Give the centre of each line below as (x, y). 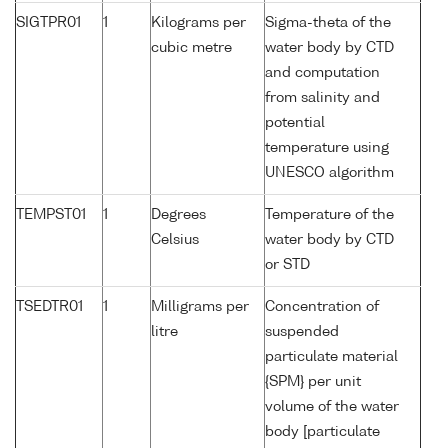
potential (295, 123)
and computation (322, 73)
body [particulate (322, 432)
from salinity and (322, 98)
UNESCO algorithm (329, 173)
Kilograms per (198, 23)
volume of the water (332, 407)
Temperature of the (329, 215)
